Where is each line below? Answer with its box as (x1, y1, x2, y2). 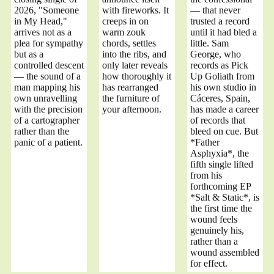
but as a (14, 48, 43, 59)
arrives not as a (14, 26, 72, 37)
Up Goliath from (190, 70, 254, 81)
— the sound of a (14, 70, 81, 81)
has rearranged (102, 81, 158, 92)
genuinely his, (190, 224, 244, 235)
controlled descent (14, 59, 84, 70)
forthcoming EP (190, 180, 251, 191)
